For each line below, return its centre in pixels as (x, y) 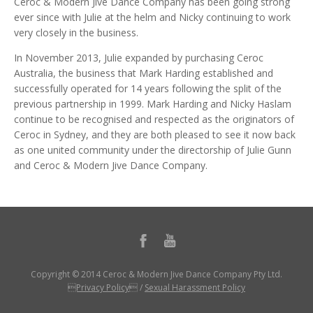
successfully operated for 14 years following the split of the (148, 88)
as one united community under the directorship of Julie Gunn (153, 150)
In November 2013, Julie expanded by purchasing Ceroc (139, 57)
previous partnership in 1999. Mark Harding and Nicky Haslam (153, 103)
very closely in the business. (76, 32)
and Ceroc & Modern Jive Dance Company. (111, 165)
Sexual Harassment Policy (195, 287)
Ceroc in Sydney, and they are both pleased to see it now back (155, 134)
